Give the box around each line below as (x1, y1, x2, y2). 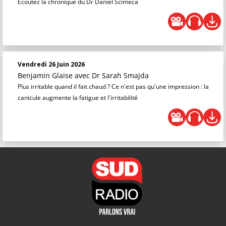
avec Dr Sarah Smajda (75, 71, 149, 81)
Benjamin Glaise (18, 71, 75, 81)
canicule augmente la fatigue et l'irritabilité (18, 93, 138, 102)
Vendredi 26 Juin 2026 (18, 60, 85, 69)
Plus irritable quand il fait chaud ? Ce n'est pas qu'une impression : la (18, 82, 209, 91)
